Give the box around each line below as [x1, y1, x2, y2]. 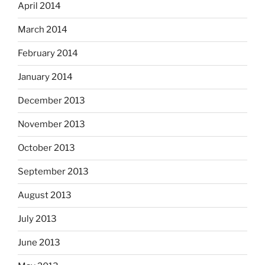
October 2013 [18, 143, 75, 154]
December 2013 [18, 95, 85, 106]
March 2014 [18, 24, 67, 35]
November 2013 [18, 119, 85, 130]
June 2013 [18, 237, 60, 248]
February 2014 [18, 48, 78, 59]
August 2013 [18, 190, 72, 201]
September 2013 [18, 166, 89, 177]
